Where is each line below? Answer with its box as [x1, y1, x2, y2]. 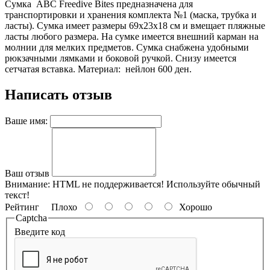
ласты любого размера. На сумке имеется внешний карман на [5, 31, 259, 42]
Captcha [16, 212, 47, 223]
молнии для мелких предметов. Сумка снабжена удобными [5, 42, 249, 52]
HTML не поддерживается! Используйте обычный [50, 178, 260, 189]
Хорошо [174, 201, 212, 212]
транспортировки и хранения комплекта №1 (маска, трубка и [5, 9, 257, 20]
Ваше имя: [5, 115, 48, 126]
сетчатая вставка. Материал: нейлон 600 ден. [5, 63, 192, 74]
